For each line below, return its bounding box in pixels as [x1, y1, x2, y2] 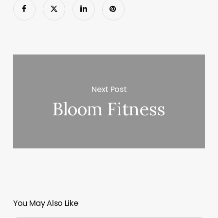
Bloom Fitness [53, 98, 166, 121]
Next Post [91, 83, 127, 95]
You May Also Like [13, 198, 78, 209]
